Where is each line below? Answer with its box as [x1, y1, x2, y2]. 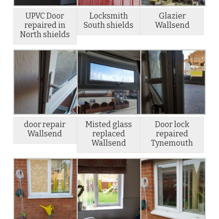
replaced [92, 129, 125, 139]
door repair [24, 120, 66, 130]
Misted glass [85, 120, 132, 130]
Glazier [158, 11, 186, 21]
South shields [84, 21, 134, 30]
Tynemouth [151, 138, 194, 148]
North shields [20, 30, 70, 39]
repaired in [24, 21, 66, 30]
